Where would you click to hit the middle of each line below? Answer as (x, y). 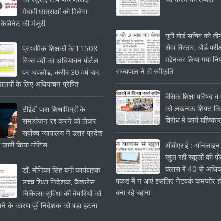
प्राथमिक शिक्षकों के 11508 (60, 48)
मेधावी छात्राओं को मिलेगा (55, 11)
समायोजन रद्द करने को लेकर (59, 121)
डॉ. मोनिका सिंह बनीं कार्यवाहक (61, 170)
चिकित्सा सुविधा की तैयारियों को (62, 193)
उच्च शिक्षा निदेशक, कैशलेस (59, 182)
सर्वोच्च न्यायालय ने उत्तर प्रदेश (63, 133)
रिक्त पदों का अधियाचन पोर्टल (60, 60)
